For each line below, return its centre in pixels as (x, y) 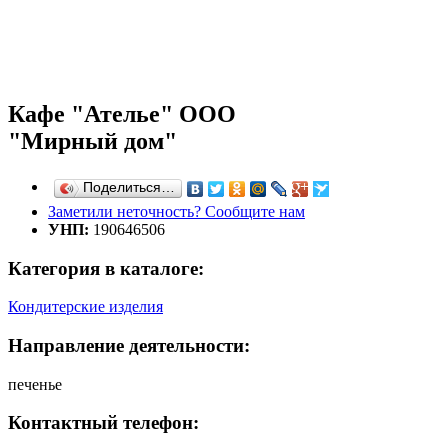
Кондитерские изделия (85, 307)
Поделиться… (129, 187)
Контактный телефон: (103, 423)
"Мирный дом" (92, 140)
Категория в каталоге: (106, 268)
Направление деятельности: (129, 345)
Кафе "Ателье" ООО (122, 113)
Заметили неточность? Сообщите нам (176, 211)
